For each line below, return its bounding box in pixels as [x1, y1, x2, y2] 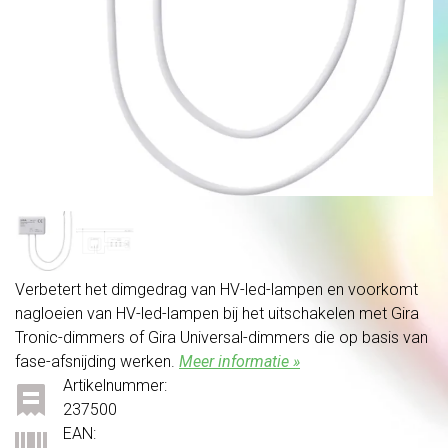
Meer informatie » [179, 351, 300, 371]
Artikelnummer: [63, 375, 167, 395]
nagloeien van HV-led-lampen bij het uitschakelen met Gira [15, 303, 419, 323]
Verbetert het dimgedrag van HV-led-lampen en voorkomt [15, 279, 418, 299]
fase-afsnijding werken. [15, 351, 179, 371]
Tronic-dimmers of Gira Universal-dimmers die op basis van [15, 327, 428, 347]
